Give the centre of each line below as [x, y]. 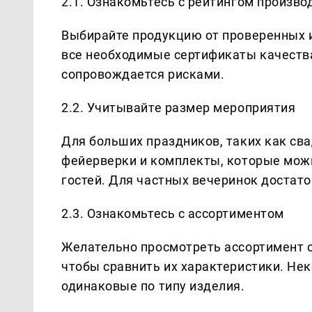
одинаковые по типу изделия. [153, 286]
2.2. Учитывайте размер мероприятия [179, 107]
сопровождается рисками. [143, 74]
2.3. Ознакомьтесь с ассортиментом [173, 213]
